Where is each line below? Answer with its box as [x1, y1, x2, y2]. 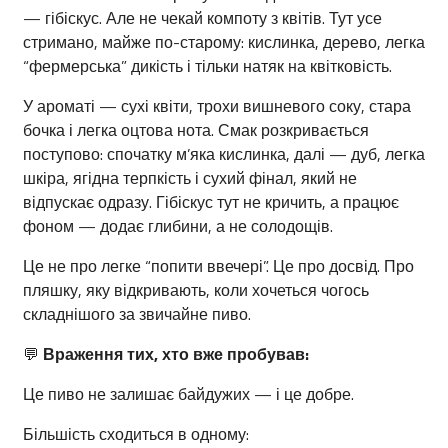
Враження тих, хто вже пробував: [43, 342, 309, 367]
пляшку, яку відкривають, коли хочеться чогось [23, 278, 369, 303]
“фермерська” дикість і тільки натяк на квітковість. [23, 54, 392, 79]
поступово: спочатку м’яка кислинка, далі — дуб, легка [23, 142, 425, 167]
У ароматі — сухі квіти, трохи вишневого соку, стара [23, 94, 411, 119]
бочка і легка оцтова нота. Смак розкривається [23, 118, 369, 143]
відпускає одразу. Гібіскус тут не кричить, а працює [23, 190, 399, 215]
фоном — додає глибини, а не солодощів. [23, 214, 333, 239]
